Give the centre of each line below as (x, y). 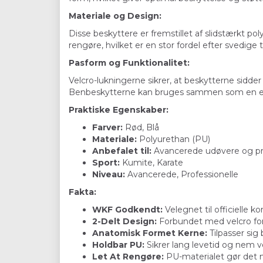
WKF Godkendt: (127, 210)
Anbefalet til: (122, 151)
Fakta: (82, 192)
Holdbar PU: (118, 245)
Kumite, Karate (151, 163)
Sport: (106, 163)
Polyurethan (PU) (173, 139)
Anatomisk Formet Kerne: (150, 233)
